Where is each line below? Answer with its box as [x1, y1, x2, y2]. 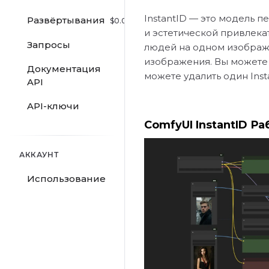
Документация [27, 63, 101, 74]
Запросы [27, 39, 70, 50]
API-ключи [27, 100, 79, 112]
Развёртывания [27, 14, 105, 26]
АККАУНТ [19, 150, 59, 159]
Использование [27, 173, 106, 184]
